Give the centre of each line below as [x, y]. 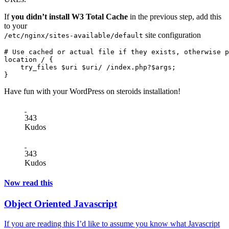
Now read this [28, 182]
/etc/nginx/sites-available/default [74, 35]
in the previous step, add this [175, 16]
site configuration [172, 35]
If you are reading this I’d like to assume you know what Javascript [112, 223]
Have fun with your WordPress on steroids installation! [92, 91]
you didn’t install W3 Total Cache [70, 16]
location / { [29, 59]
